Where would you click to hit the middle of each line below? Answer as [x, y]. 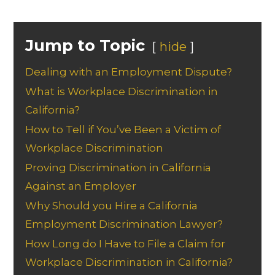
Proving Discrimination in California [118, 167]
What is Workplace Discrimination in [122, 91]
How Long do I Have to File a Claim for [126, 243]
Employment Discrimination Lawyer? [124, 224]
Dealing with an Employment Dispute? [129, 72]
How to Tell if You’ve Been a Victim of [123, 129]
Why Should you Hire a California [112, 205]
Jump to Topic [85, 45]
